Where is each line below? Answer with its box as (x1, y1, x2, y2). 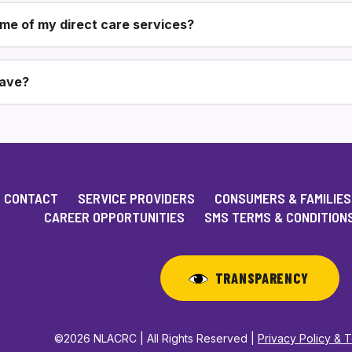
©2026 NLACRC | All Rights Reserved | (54, 332, 258, 345)
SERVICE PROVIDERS (77, 189, 195, 207)
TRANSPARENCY (214, 269, 309, 287)
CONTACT (3, 189, 58, 207)
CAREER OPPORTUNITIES (43, 208, 185, 225)
